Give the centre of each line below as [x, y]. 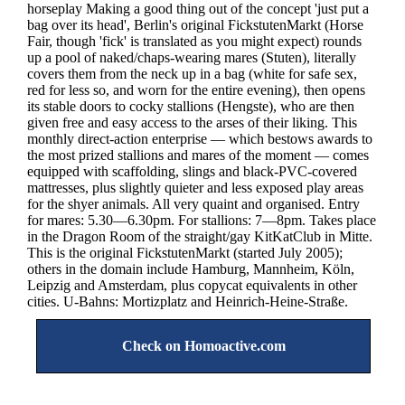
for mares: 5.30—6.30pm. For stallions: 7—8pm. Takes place [202, 220]
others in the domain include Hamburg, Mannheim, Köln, [191, 268]
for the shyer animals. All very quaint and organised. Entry [193, 203]
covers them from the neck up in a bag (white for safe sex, [192, 73]
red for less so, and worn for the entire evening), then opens [196, 89]
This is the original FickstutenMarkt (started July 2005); [185, 252]
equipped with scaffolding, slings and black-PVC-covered [192, 171]
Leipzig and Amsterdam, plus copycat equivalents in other [192, 285]
